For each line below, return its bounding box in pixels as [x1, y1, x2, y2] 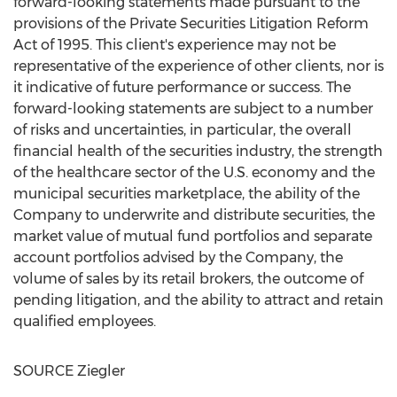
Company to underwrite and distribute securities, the [13, 206, 375, 223]
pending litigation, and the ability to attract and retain [13, 292, 384, 308]
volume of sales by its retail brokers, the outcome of [13, 270, 363, 287]
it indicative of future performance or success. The [13, 79, 351, 96]
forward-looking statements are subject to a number [13, 100, 373, 117]
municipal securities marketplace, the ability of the [13, 185, 360, 202]
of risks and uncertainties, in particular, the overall [13, 121, 352, 138]
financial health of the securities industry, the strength [13, 143, 383, 160]
